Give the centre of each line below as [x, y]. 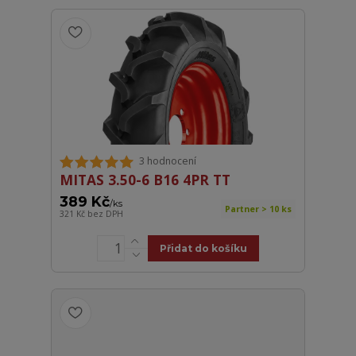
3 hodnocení [167, 161]
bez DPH [106, 213]
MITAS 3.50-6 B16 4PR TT [145, 179]
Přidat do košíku [203, 248]
